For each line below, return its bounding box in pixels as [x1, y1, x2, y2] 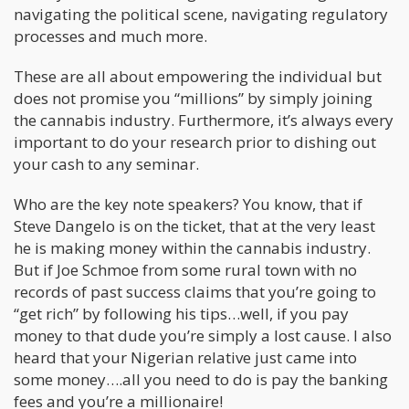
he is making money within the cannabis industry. [14, 236, 371, 258]
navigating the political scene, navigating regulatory [14, 3, 388, 25]
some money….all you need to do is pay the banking [14, 368, 388, 390]
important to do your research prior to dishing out [14, 131, 376, 152]
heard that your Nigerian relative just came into [14, 346, 357, 368]
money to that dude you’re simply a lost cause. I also [14, 324, 392, 346]
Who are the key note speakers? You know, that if [14, 193, 362, 215]
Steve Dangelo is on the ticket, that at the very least [14, 215, 375, 236]
